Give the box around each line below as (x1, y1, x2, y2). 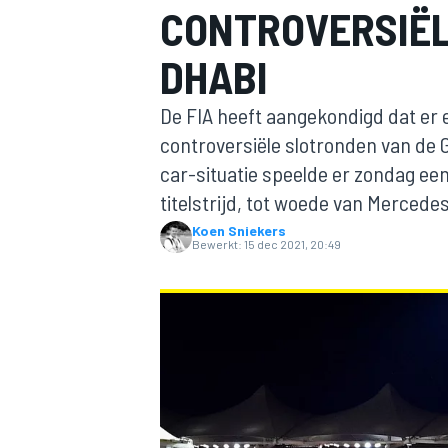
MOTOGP (156, 206, 212, 225)
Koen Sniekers (192, 222, 286, 239)
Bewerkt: (192, 237, 242, 251)
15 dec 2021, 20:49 (244, 237, 341, 251)
